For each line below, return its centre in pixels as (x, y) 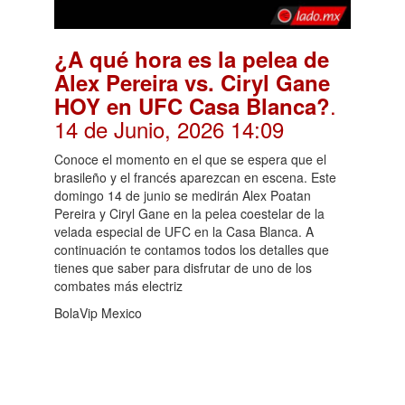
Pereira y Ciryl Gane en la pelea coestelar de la (189, 213)
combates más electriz (118, 285)
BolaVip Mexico (98, 312)
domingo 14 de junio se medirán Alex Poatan (183, 195)
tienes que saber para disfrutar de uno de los (183, 267)
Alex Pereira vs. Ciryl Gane (192, 82)
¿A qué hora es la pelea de (192, 58)
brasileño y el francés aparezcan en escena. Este (195, 177)
